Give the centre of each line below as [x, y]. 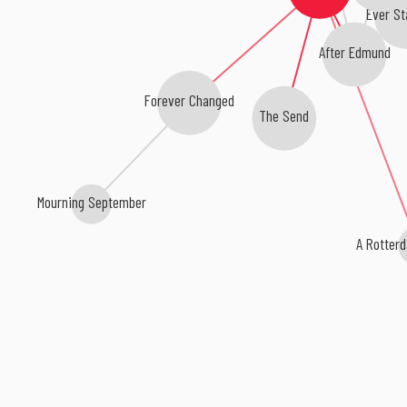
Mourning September [91, 201]
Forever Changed [189, 100]
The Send [284, 116]
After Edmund [354, 51]
